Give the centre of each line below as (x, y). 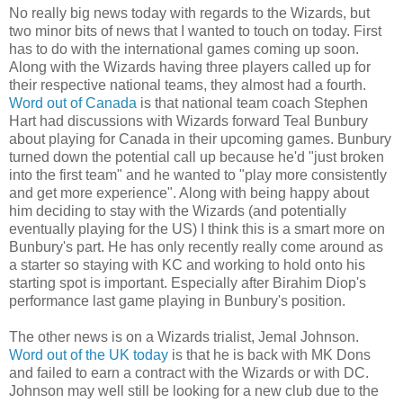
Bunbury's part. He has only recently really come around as (196, 246)
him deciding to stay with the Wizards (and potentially (178, 210)
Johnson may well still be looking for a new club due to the (194, 390)
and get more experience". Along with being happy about (189, 193)
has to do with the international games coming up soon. (184, 49)
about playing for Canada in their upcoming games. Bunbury (200, 139)
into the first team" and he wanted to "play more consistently (198, 175)
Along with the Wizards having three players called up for (190, 67)
